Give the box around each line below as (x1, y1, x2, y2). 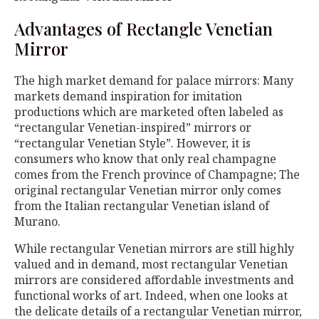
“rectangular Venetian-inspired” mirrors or (14, 120, 251, 136)
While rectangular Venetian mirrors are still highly (14, 241, 294, 257)
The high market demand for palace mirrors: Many (14, 73, 293, 89)
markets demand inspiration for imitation (14, 88, 242, 105)
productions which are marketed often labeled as (14, 104, 283, 120)
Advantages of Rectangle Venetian (14, 17, 273, 41)
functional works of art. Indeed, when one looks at (14, 288, 288, 304)
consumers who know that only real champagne (14, 151, 276, 167)
